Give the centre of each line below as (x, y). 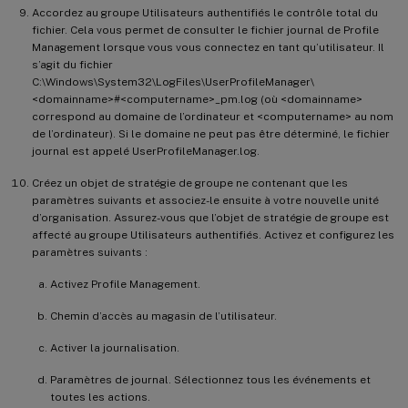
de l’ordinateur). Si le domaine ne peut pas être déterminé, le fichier (211, 133)
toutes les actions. (100, 397)
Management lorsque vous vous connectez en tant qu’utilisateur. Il (208, 47)
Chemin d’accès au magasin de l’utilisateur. (163, 316)
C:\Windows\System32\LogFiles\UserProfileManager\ (173, 82)
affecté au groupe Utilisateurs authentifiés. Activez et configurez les (213, 235)
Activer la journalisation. (115, 347)
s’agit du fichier (72, 64)
